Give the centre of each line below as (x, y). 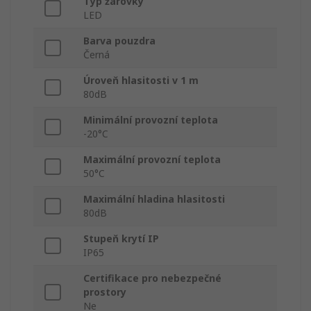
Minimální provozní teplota (151, 120)
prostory (105, 292)
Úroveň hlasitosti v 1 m (141, 81)
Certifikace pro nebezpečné (152, 278)
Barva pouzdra (119, 41)
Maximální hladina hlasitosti (154, 199)
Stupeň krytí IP (121, 239)
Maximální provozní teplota (152, 160)
